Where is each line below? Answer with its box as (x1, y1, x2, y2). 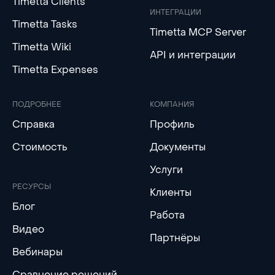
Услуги (150, 163, 183, 176)
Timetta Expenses (12, 63, 98, 76)
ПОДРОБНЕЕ (12, 99, 61, 109)
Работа (150, 208, 185, 222)
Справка (12, 117, 55, 131)
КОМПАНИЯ (150, 99, 195, 109)
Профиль (150, 117, 195, 131)
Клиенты (150, 185, 192, 199)
